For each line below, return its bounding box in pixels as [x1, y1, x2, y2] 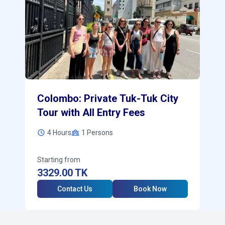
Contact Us [57, 185, 92, 193]
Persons [85, 129, 113, 137]
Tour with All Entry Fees [37, 106, 145, 119]
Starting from [37, 156, 80, 164]
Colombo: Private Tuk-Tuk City [37, 92, 178, 104]
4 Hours [47, 129, 71, 137]
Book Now [133, 185, 167, 193]
